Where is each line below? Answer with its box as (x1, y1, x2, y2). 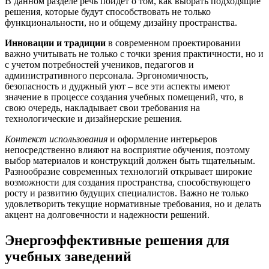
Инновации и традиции (5, 38, 106, 49)
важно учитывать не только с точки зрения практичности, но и (5, 49, 264, 59)
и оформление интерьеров (107, 134, 217, 145)
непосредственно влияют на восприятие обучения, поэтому (5, 145, 250, 156)
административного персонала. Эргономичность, (5, 70, 208, 81)
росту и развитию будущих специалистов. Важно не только (5, 188, 249, 199)
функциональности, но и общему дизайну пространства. (5, 17, 237, 28)
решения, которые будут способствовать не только (5, 7, 211, 17)
